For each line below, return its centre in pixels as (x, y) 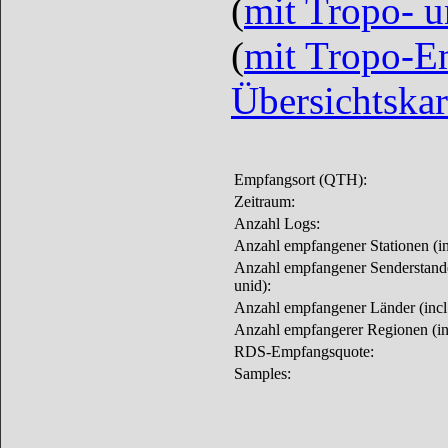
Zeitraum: (264, 202)
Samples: (262, 374)
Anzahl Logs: (277, 224)
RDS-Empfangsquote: (304, 352)
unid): (252, 286)
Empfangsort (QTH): (300, 180)
